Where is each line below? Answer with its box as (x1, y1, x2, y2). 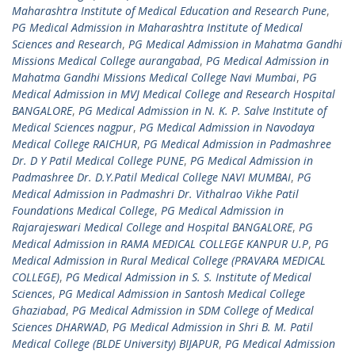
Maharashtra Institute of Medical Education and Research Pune (12, 3, 326, 18)
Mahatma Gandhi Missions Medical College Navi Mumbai (12, 70, 296, 85)
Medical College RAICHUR (12, 136, 137, 151)
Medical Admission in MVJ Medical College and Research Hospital (12, 86, 335, 101)
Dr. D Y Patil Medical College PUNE (12, 153, 184, 168)
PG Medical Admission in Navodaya (139, 120, 315, 135)
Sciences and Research (12, 36, 122, 52)
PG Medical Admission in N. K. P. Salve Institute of (78, 103, 326, 118)
